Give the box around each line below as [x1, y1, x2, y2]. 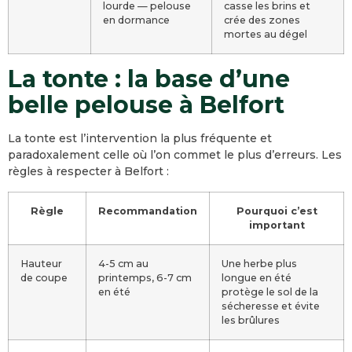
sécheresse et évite [222, 300, 320, 312]
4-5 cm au [98, 258, 148, 269]
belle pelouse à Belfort [8, 90, 284, 119]
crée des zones [224, 14, 300, 26]
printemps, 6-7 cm [98, 272, 192, 284]
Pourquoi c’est [236, 205, 317, 217]
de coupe [20, 272, 68, 284]
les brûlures [222, 314, 280, 326]
